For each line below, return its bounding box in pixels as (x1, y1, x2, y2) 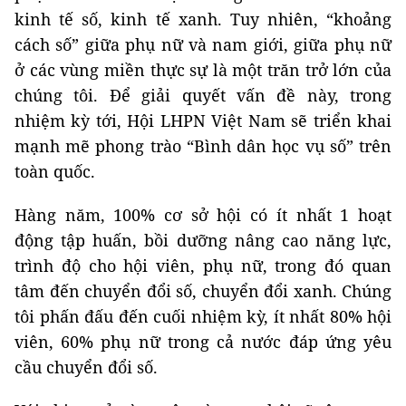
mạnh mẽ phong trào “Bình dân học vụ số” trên (14, 134, 391, 157)
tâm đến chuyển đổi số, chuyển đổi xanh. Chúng (14, 279, 391, 302)
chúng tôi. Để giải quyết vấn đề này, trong (14, 83, 391, 106)
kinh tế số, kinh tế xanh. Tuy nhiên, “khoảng (14, 7, 391, 30)
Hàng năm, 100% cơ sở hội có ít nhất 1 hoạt (14, 203, 391, 226)
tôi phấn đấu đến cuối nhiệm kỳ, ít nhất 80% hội (14, 304, 391, 327)
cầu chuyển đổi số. (14, 355, 158, 378)
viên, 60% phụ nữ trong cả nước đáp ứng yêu (14, 330, 391, 353)
